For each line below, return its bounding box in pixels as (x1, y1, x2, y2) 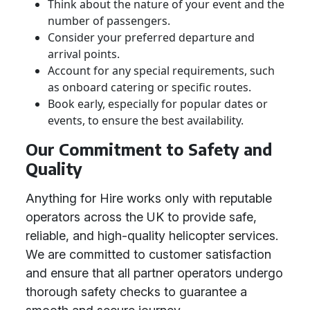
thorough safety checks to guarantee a (26, 284, 247, 299)
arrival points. (48, 46, 120, 62)
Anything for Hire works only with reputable (26, 191, 272, 206)
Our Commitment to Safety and (26, 139, 272, 159)
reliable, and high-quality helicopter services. (26, 228, 278, 243)
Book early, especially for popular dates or (48, 96, 268, 111)
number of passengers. (48, 13, 170, 28)
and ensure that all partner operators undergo (26, 266, 283, 280)
